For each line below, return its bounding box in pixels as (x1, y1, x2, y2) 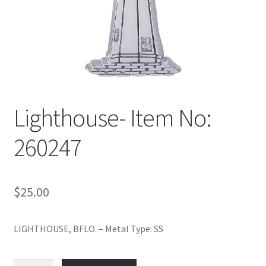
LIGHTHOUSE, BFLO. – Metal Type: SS (13, 222, 163, 235)
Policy (13, 5, 39, 17)
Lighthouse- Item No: (13, 102, 211, 133)
